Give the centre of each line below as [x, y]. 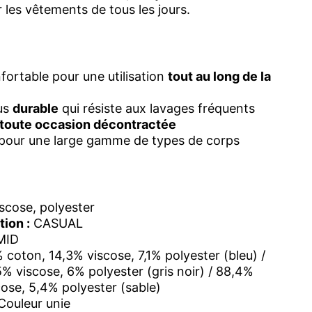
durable [36, 109]
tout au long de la [219, 77]
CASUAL [56, 224]
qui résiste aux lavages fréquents [157, 109]
